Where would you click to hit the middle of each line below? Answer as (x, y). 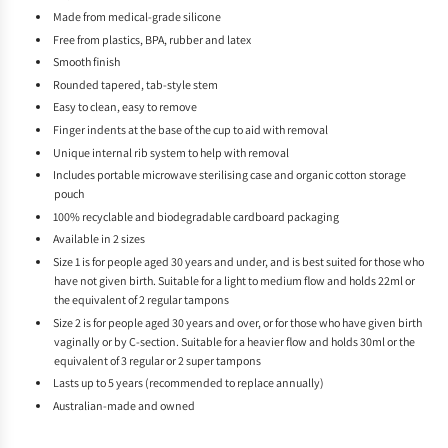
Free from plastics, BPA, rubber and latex (152, 39)
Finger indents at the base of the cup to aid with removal (190, 130)
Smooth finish (86, 62)
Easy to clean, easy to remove (125, 107)
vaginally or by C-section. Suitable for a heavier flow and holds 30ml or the (234, 341)
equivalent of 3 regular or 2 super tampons (157, 360)
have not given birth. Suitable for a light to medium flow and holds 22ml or (234, 280)
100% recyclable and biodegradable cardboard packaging (196, 216)
